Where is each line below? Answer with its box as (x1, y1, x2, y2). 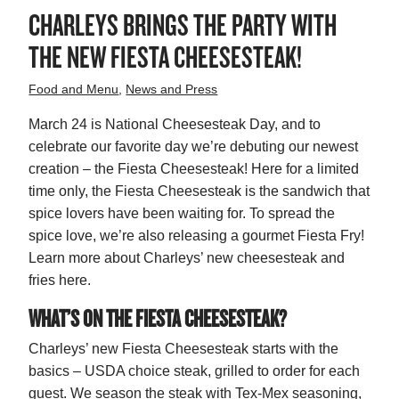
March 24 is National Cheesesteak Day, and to (28, 117, 322, 133)
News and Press (126, 82, 218, 97)
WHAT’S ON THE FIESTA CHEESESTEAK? (28, 303, 288, 334)
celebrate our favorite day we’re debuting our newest (28, 139, 359, 155)
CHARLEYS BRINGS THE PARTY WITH (28, 4, 338, 45)
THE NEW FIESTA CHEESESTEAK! (28, 37, 303, 77)
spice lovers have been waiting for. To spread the (28, 206, 336, 222)
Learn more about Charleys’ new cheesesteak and (28, 250, 346, 266)
